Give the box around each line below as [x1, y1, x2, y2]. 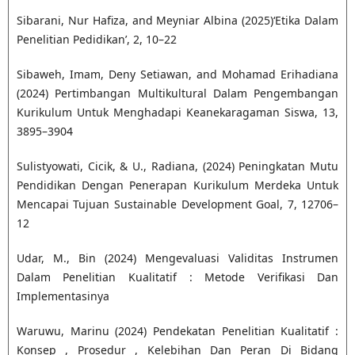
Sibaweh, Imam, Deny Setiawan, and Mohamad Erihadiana [16, 67, 339, 82]
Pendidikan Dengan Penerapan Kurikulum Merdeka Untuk [16, 177, 339, 193]
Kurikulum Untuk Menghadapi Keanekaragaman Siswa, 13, [16, 105, 339, 120]
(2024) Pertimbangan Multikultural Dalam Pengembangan [16, 86, 339, 101]
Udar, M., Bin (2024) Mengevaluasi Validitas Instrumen [16, 250, 339, 266]
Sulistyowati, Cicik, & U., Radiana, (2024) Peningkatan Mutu [16, 158, 339, 174]
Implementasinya [16, 288, 109, 304]
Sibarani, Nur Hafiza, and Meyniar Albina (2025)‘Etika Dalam [16, 13, 339, 29]
